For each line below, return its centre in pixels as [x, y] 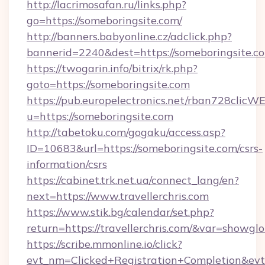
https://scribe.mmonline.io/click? [104, 244]
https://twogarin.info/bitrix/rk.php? [112, 68]
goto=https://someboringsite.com [108, 84]
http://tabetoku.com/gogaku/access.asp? [126, 132]
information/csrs [67, 164]
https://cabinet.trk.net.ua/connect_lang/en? [133, 180]
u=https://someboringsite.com [100, 116]
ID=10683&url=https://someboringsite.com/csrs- [145, 148]
